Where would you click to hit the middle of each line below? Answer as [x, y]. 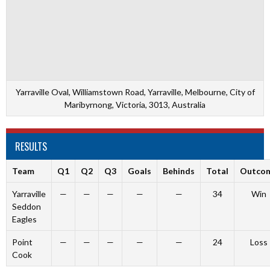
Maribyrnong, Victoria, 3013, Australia [135, 105]
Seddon [26, 206]
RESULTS [31, 146]
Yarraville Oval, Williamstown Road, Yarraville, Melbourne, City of [135, 92]
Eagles [24, 219]
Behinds [179, 171]
